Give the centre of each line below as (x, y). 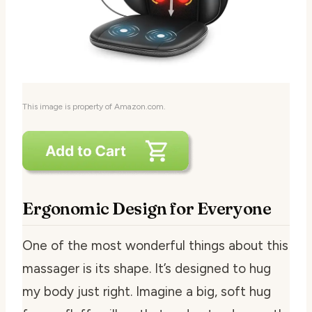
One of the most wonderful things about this (155, 245)
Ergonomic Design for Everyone (147, 208)
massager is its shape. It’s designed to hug (147, 268)
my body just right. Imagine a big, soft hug (147, 291)
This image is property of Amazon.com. (94, 106)
